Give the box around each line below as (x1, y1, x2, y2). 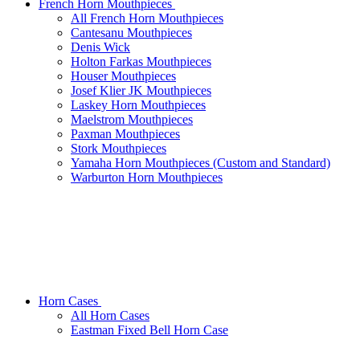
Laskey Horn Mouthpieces (71, 98, 206, 112)
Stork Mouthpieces (71, 141, 166, 156)
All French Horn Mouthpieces (71, 11, 223, 26)
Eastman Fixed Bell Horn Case (71, 323, 228, 337)
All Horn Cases (71, 309, 149, 323)
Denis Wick (71, 40, 130, 55)
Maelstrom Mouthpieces (71, 112, 193, 127)
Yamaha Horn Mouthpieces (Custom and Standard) (71, 156, 330, 170)
